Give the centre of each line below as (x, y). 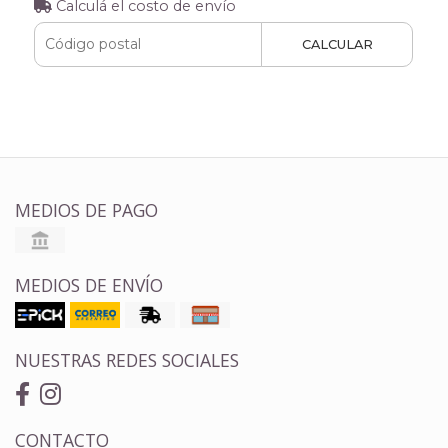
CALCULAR (337, 44)
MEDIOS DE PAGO (86, 209)
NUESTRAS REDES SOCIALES (127, 359)
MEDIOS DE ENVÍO (89, 284)
